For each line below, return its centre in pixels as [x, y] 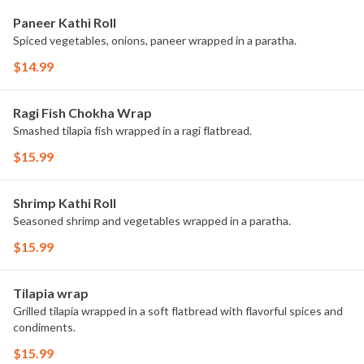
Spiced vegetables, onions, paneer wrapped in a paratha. [155, 40]
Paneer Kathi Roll [65, 22]
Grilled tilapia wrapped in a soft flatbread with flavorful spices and [178, 311]
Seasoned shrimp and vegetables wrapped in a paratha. [152, 221]
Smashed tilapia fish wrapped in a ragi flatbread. [132, 130]
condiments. [44, 327]
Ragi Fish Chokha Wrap [82, 113]
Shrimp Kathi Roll [65, 203]
